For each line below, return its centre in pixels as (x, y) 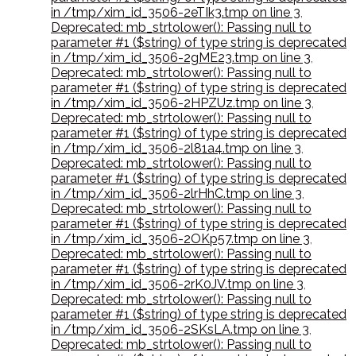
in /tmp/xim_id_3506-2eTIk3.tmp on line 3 (176, 13)
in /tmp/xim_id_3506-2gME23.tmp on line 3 (181, 58)
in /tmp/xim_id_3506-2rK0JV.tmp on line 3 (177, 284)
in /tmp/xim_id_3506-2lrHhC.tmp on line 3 (176, 194)
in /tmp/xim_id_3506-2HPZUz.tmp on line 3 (181, 103)
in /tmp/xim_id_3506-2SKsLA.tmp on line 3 (180, 330)
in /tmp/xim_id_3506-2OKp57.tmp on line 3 (180, 239)
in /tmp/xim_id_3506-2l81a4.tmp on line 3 (176, 149)
